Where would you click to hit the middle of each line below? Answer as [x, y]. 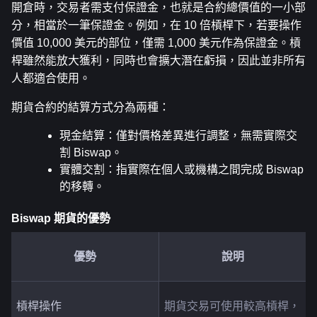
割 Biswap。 [91, 152]
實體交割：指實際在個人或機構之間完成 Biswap [181, 169]
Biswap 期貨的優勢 [61, 219]
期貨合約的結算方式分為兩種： [91, 107]
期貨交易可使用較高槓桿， [232, 306]
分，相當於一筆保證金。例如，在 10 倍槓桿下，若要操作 [156, 25]
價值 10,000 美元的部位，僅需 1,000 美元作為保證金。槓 [156, 42]
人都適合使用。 [51, 78]
